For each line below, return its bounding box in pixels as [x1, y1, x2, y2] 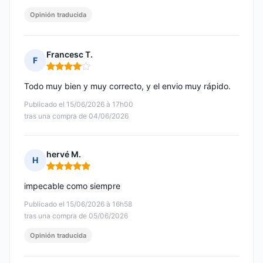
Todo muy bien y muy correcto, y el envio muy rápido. [24, 81, 231, 92]
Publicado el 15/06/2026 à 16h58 [24, 200, 132, 209]
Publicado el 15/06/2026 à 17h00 [24, 100, 133, 109]
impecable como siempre [24, 181, 120, 191]
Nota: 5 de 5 [46, 165, 96, 177]
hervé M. [46, 149, 81, 160]
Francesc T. [46, 49, 93, 60]
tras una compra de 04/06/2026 [24, 112, 129, 121]
